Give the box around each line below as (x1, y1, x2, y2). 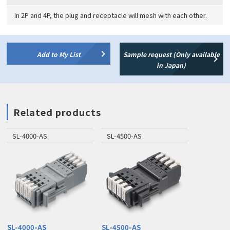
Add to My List (36, 50, 81, 59)
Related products (13, 105, 101, 119)
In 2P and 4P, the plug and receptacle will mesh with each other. (14, 10, 207, 21)
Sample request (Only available (123, 50, 220, 59)
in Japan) (157, 61, 186, 70)
